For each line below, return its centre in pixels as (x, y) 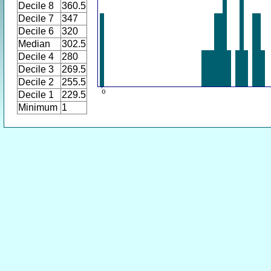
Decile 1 (36, 95)
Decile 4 (36, 57)
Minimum (38, 107)
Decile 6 (36, 31)
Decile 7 (36, 18)
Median (34, 44)
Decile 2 (36, 82)
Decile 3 (36, 69)
